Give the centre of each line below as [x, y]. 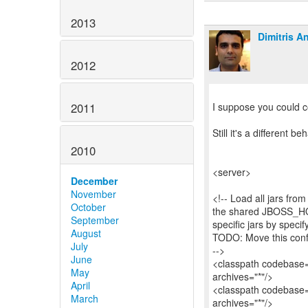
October [88, 207]
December [94, 180]
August [86, 233]
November [93, 194]
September [95, 220]
